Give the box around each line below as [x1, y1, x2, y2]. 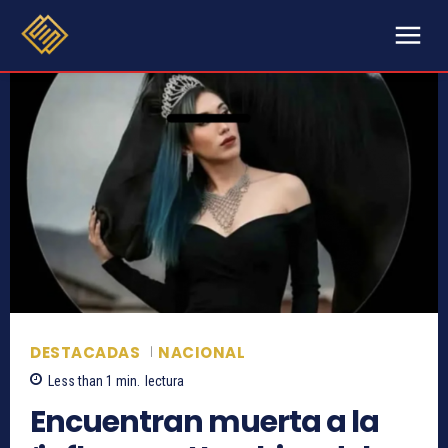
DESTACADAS [30, 342, 140, 364]
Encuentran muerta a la [30, 401, 379, 444]
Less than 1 [48, 373, 113, 390]
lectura [145, 373, 184, 390]
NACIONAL [158, 342, 245, 364]
